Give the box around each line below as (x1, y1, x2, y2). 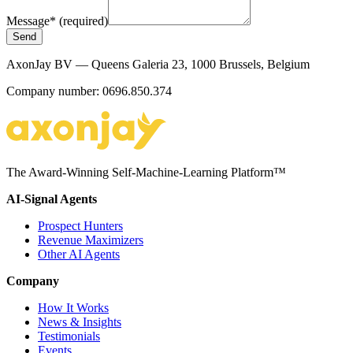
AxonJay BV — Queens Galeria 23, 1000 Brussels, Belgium (6, 58, 310, 72)
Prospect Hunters (38, 219, 123, 233)
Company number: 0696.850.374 (6, 84, 172, 98)
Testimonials (38, 329, 100, 344)
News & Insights (38, 315, 121, 329)
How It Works (38, 301, 109, 315)
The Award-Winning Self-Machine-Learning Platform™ (6, 165, 286, 180)
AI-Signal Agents (6, 192, 97, 206)
